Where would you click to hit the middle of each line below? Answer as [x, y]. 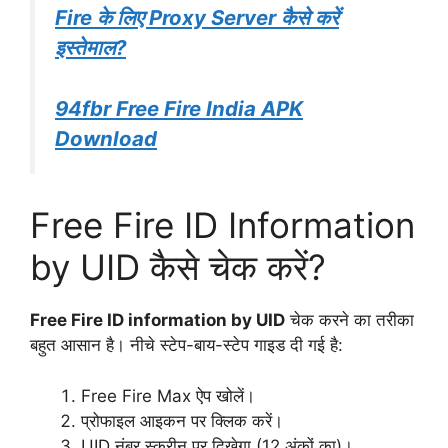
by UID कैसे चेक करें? [178, 267]
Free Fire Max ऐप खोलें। [168, 395]
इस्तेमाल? [90, 47]
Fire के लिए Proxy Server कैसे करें [197, 17]
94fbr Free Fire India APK [179, 108]
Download [106, 138]
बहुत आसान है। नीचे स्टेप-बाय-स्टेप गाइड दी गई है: [186, 345]
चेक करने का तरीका [349, 320]
